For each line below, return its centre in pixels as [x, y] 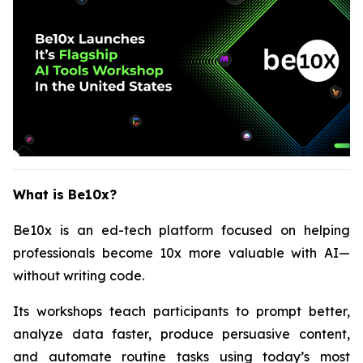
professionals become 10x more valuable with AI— [181, 253]
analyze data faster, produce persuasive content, [181, 334]
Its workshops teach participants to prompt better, [181, 311]
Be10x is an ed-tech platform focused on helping [181, 230]
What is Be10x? [65, 194]
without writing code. [79, 275]
